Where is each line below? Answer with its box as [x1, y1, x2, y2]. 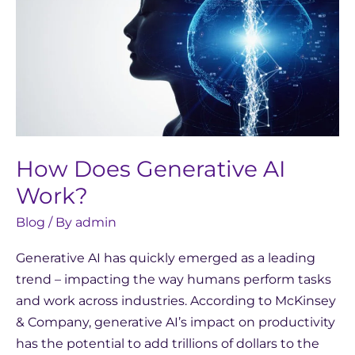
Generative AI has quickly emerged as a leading [16, 250, 315, 265]
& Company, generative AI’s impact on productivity [16, 314, 335, 330]
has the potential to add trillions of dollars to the [16, 335, 319, 351]
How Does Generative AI [16, 155, 285, 182]
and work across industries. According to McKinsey [16, 292, 336, 308]
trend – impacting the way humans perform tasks [16, 271, 331, 287]
